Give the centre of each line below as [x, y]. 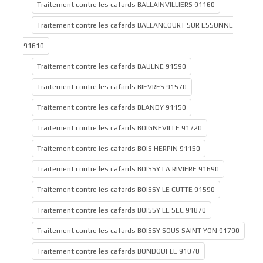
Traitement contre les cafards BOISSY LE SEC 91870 [122, 210]
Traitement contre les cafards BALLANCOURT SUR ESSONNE [135, 25]
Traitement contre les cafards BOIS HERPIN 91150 [119, 149]
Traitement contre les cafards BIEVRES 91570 [112, 87]
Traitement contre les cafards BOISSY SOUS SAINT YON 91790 [138, 231]
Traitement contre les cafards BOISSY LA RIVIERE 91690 [128, 169]
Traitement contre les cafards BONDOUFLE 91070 [118, 251]
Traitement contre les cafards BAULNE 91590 [112, 66]
